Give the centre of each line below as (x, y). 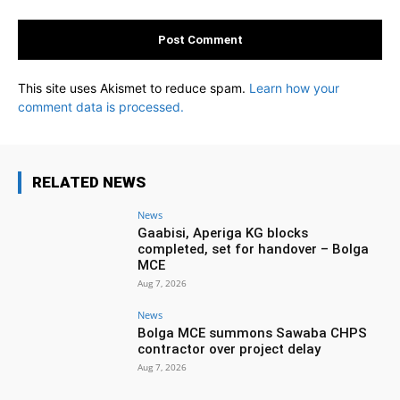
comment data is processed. (101, 106)
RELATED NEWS (89, 182)
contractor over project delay (229, 349)
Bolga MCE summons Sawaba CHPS (253, 333)
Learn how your (294, 87)
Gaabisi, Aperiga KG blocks (223, 233)
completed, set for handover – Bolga (254, 249)
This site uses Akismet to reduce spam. (133, 87)
